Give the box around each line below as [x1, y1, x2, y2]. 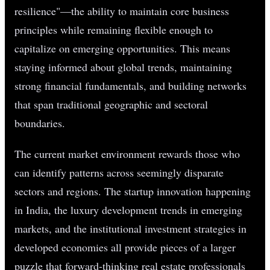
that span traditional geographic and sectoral [14, 96, 208, 111]
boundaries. [14, 115, 65, 130]
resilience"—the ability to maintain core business [14, 3, 229, 18]
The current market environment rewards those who [14, 146, 240, 161]
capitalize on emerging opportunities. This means [14, 40, 230, 55]
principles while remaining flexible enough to [14, 22, 213, 37]
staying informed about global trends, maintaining [14, 59, 232, 74]
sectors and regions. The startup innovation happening [14, 183, 251, 198]
